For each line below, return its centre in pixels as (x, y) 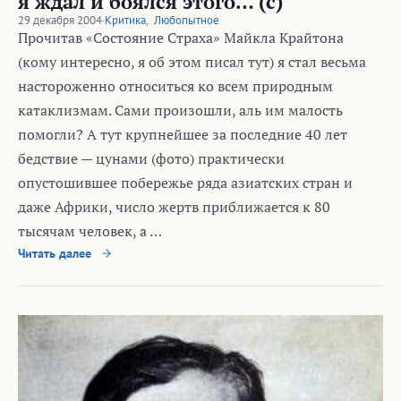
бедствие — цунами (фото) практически (151, 159)
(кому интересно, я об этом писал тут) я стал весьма (192, 62)
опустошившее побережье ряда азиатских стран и (185, 183)
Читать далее (56, 254)
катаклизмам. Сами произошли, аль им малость (180, 111)
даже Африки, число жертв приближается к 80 (174, 207)
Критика (125, 21)
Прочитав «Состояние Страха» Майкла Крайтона (181, 38)
